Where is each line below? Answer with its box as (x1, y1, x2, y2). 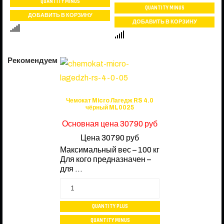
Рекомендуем (7, 56, 57, 64)
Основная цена (62, 119, 120, 128)
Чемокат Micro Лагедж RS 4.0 (66, 96, 153, 104)
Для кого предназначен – (60, 154, 151, 163)
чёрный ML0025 (85, 103, 134, 111)
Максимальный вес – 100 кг (60, 145, 159, 154)
